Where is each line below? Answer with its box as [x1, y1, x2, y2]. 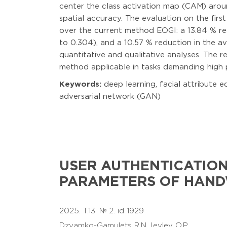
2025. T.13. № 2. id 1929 [59, 208, 144, 214]
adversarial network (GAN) [59, 93, 161, 100]
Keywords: [59, 81, 101, 88]
